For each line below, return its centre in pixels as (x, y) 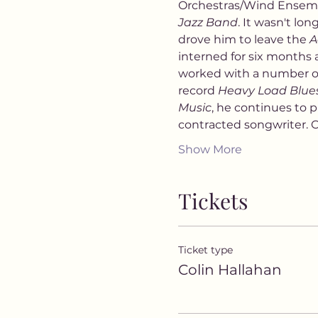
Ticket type (205, 250)
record (198, 91)
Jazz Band (208, 22)
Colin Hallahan (230, 270)
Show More (210, 149)
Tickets (213, 201)
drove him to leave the (243, 39)
